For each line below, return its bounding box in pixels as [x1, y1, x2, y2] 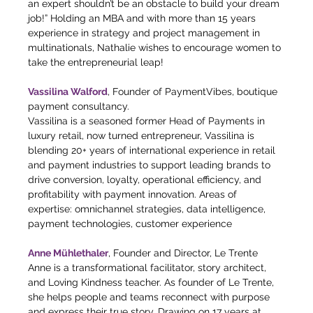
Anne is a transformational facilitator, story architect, [28, 262, 269, 273]
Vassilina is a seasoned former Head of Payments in [28, 115, 268, 126]
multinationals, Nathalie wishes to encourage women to [28, 42, 284, 53]
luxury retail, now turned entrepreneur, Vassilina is [28, 130, 257, 141]
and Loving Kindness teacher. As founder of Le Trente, [28, 277, 277, 288]
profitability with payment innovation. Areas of [28, 189, 240, 200]
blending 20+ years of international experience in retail [28, 145, 278, 156]
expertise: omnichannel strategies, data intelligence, [28, 203, 268, 214]
